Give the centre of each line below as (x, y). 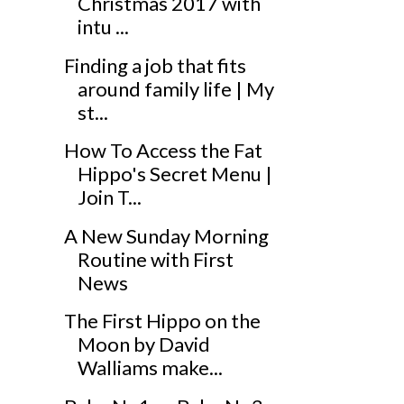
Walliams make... (150, 368)
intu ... (103, 27)
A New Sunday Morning (166, 235)
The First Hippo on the (162, 321)
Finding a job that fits (155, 65)
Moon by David (143, 344)
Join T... (109, 197)
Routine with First (155, 259)
